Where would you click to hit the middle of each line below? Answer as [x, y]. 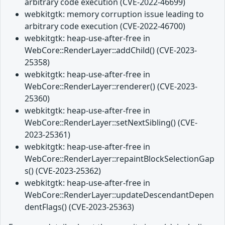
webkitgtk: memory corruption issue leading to [114, 14]
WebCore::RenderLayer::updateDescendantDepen [119, 195]
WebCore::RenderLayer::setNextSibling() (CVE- [111, 123]
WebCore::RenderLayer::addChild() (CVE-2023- [111, 50]
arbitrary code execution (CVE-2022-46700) [105, 26]
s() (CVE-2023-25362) [63, 171]
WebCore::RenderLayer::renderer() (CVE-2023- [111, 87]
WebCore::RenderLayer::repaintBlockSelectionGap [120, 159]
